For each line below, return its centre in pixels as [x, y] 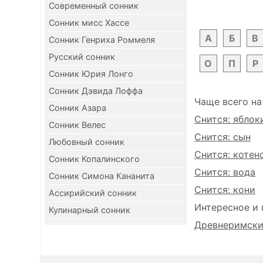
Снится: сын [222, 137]
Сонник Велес [77, 125]
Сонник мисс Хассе [89, 23]
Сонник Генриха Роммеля [102, 40]
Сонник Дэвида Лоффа [96, 91]
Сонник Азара [77, 108]
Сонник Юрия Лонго [91, 74]
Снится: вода [225, 172]
